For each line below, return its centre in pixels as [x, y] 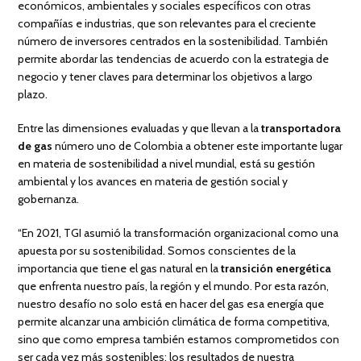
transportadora [301, 129]
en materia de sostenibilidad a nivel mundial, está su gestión [167, 164]
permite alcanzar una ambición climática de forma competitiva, [174, 322]
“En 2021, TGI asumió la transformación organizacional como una [178, 233]
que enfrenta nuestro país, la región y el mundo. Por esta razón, [174, 286]
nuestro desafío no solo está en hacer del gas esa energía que [171, 304]
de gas [35, 146]
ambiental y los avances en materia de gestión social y [153, 182]
